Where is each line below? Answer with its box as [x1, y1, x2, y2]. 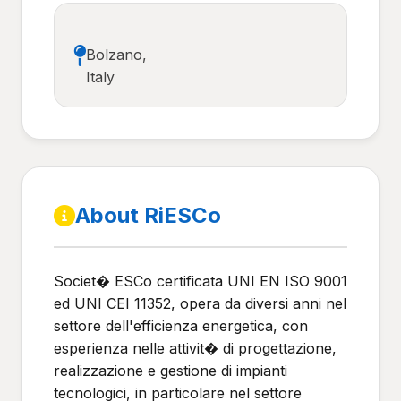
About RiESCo [75, 202, 221, 228]
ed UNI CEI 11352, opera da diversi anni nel [54, 294, 346, 312]
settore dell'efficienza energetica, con [54, 317, 308, 335]
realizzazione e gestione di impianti [54, 362, 287, 380]
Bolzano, [86, 46, 147, 64]
